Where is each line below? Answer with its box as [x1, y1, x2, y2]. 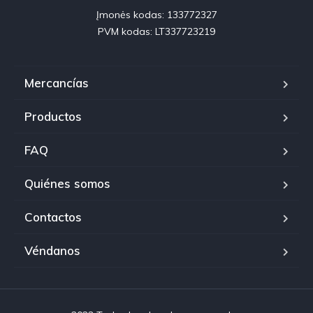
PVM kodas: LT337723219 [98, 25, 215, 38]
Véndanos [24, 243, 80, 259]
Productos [24, 109, 82, 124]
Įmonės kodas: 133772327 [96, 8, 217, 22]
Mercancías [24, 75, 89, 91]
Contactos [24, 210, 82, 225]
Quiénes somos [24, 176, 110, 191]
